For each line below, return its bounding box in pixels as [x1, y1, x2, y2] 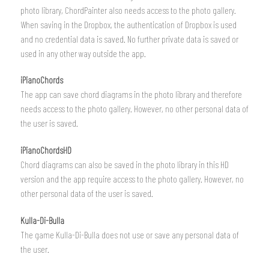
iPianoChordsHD [20, 144, 71, 156]
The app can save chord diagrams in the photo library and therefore [20, 88, 242, 100]
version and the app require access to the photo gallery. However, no [20, 173, 244, 185]
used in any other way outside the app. [20, 47, 146, 59]
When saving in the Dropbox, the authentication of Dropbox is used [20, 18, 237, 30]
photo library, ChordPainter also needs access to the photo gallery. [20, 4, 236, 16]
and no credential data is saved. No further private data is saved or [20, 32, 238, 44]
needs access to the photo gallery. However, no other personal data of [20, 103, 249, 115]
